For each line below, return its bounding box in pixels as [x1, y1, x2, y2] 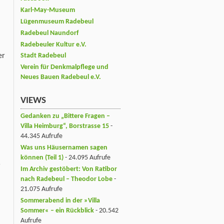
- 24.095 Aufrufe [63, 153, 110, 161]
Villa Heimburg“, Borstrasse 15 [20, 122, 109, 130]
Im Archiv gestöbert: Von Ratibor [20, 165, 117, 173]
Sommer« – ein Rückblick [20, 206, 94, 214]
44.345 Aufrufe [20, 132, 62, 140]
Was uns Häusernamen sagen [20, 143, 107, 151]
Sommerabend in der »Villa [20, 196, 100, 204]
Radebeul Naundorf [20, 29, 78, 37]
